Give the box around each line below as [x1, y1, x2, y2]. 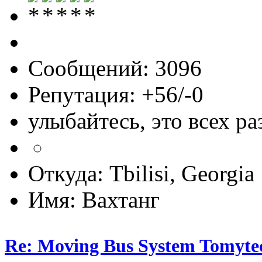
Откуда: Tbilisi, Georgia [28, 160, 254, 186]
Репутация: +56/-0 [28, 81, 204, 107]
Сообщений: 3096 [28, 55, 202, 81]
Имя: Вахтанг [28, 187, 160, 212]
